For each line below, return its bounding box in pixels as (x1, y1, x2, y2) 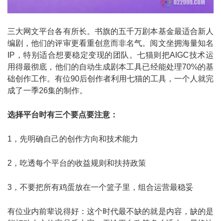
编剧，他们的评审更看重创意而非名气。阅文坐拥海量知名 (7, 38, 214, 47)
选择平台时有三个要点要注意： (7, 110, 118, 119)
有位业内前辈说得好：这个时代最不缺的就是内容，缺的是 (7, 207, 214, 216)
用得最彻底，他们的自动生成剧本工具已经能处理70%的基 (7, 62, 214, 71)
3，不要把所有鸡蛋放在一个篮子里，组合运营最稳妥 (7, 183, 193, 191)
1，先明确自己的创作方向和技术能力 (7, 134, 138, 143)
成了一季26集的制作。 (7, 86, 87, 95)
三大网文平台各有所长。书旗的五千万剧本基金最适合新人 (7, 27, 214, 36)
